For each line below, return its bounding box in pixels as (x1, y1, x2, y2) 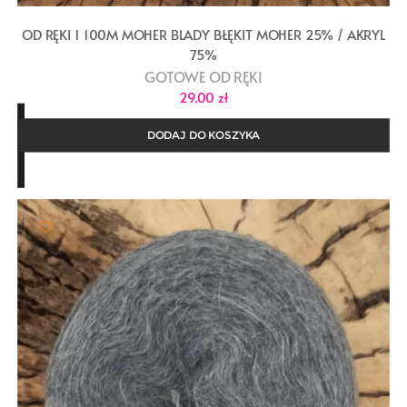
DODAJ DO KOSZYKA (146, 128, 261, 143)
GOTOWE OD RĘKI (144, 66, 263, 88)
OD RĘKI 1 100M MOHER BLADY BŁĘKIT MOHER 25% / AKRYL (22, 25, 385, 45)
